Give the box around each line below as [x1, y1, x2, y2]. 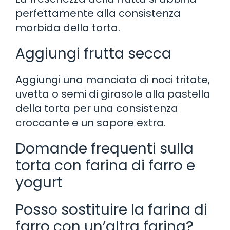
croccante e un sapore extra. [15, 115, 166, 130]
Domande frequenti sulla [15, 138, 194, 159]
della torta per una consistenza [15, 101, 178, 116]
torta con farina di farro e [15, 155, 195, 176]
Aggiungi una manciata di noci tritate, [15, 72, 210, 87]
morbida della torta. [15, 20, 120, 35]
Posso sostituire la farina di [15, 199, 207, 220]
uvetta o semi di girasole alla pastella [15, 86, 210, 101]
